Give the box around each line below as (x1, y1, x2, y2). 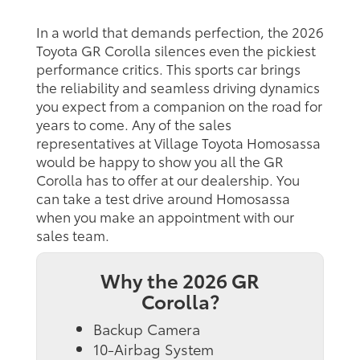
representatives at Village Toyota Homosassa (36, 132, 321, 152)
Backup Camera (93, 317, 200, 339)
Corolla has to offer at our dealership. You (36, 169, 300, 189)
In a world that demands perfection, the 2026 (36, 21, 324, 41)
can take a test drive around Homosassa (36, 187, 290, 207)
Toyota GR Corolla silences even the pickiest (36, 39, 316, 59)
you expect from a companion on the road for (36, 95, 322, 115)
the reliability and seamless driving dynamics (36, 76, 320, 96)
